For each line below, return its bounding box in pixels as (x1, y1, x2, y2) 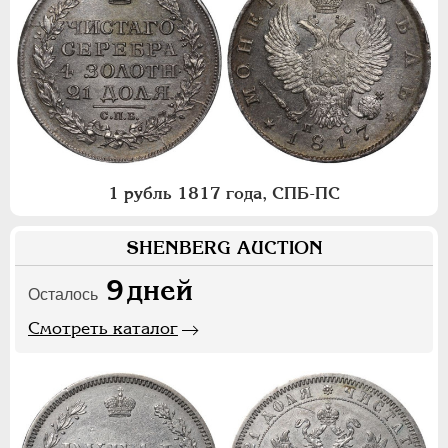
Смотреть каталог (28, 317, 178, 338)
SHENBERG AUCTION (125, 236, 323, 258)
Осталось (28, 285, 98, 303)
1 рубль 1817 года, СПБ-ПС (108, 182, 340, 203)
